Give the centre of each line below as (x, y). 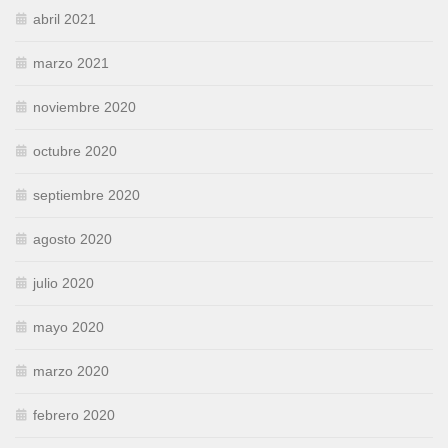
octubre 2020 (75, 151)
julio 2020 (63, 283)
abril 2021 (64, 19)
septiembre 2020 (86, 195)
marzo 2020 (71, 371)
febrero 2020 (74, 415)
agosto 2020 (72, 239)
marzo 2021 (71, 63)
